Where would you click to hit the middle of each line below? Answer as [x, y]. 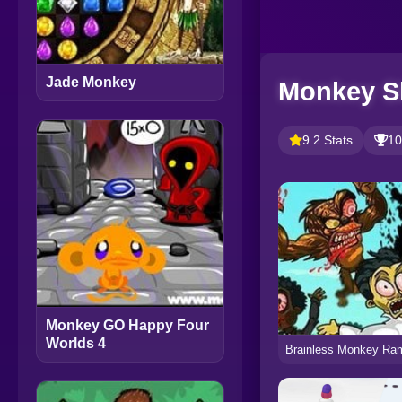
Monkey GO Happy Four [127, 325]
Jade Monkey [91, 82]
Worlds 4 [76, 343]
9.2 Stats [328, 140]
